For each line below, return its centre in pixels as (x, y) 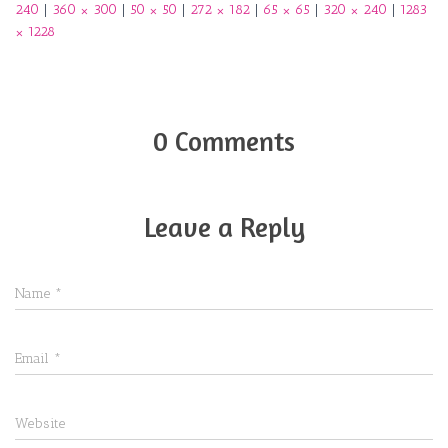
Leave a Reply (224, 227)
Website (40, 424)
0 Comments (224, 141)
